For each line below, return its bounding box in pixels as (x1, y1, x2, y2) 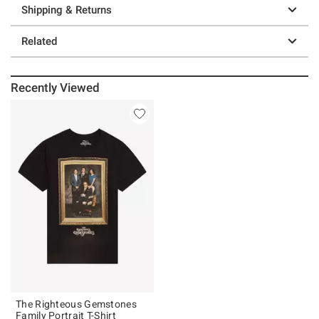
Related (21, 34, 57, 48)
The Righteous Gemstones (16, 298, 137, 310)
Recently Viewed (11, 80, 100, 95)
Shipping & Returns (21, 3, 112, 16)
